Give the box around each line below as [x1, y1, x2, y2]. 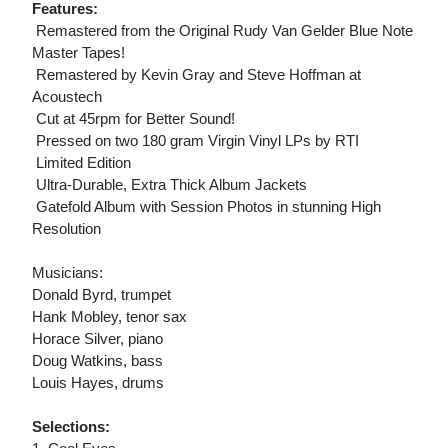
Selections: [32, 418, 110, 436]
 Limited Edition [32, 154, 131, 172]
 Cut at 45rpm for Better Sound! [32, 110, 235, 128]
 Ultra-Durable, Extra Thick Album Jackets [32, 176, 307, 194]
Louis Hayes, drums [32, 374, 164, 392]
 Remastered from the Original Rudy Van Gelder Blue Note [32, 22, 413, 40]
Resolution [32, 220, 101, 238]
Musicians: [32, 264, 103, 282]
